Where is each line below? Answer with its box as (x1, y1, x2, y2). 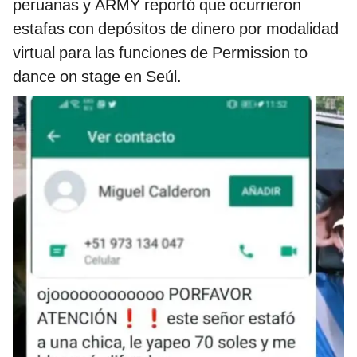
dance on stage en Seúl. (13, 66, 182, 86)
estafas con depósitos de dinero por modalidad (13, 18, 339, 38)
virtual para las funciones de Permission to (13, 42, 308, 62)
